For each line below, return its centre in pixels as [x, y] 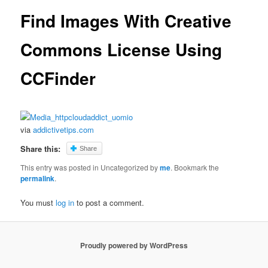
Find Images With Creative [126, 21]
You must [38, 202]
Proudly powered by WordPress [134, 246]
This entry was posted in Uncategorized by [90, 167]
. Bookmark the [195, 167]
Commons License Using [121, 50]
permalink [38, 178]
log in [65, 202]
